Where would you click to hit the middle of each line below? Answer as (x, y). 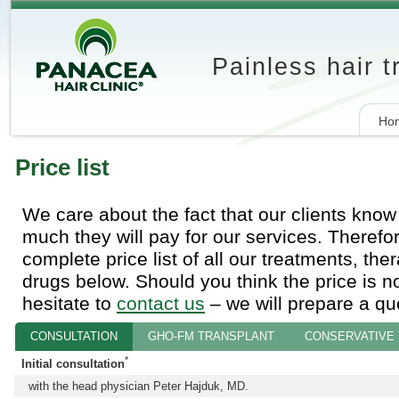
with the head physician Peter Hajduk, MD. (134, 386)
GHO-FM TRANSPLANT (211, 336)
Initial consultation (73, 364)
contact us (160, 303)
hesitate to (69, 303)
